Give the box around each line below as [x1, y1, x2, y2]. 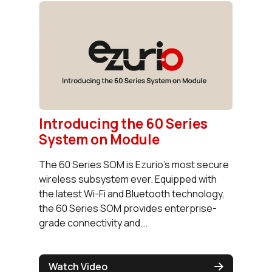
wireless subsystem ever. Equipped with [39, 172, 217, 186]
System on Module [39, 129, 160, 149]
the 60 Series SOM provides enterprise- [39, 201, 217, 215]
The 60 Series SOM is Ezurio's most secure [39, 157, 229, 171]
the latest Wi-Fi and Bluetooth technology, [39, 186, 225, 200]
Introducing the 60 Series [39, 114, 208, 133]
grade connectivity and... [39, 216, 148, 229]
